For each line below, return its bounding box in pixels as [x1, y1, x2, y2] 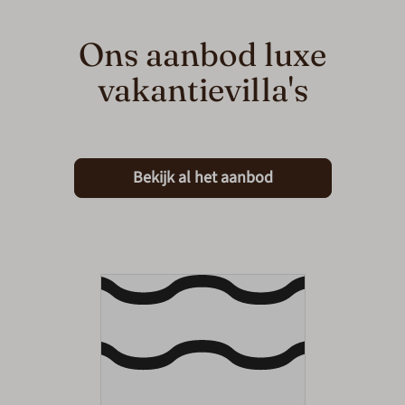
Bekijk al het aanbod [132, 166, 273, 190]
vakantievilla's [97, 69, 308, 109]
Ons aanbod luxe [79, 33, 326, 74]
